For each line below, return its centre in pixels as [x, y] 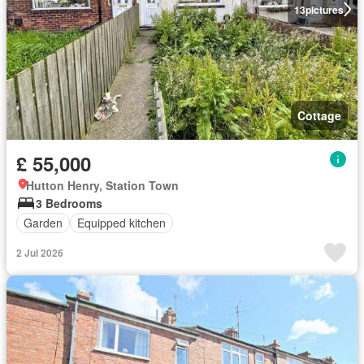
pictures [324, 9]
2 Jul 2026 [40, 252]
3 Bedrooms [69, 203]
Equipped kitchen [121, 223]
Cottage [319, 115]
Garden [43, 223]
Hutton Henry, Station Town [102, 185]
